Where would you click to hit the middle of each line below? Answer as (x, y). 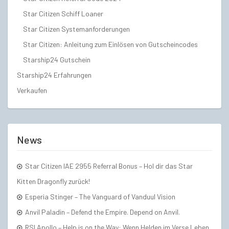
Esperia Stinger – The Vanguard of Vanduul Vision (100, 196)
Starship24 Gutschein (57, 59)
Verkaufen (32, 90)
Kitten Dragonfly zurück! (53, 181)
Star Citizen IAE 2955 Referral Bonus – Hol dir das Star (109, 166)
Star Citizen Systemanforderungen (76, 29)
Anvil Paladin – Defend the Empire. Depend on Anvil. (102, 212)
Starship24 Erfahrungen (54, 75)
